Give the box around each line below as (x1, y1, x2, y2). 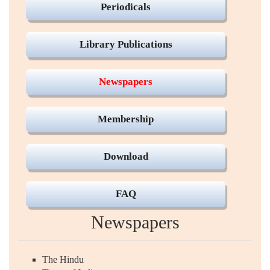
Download (103, 151, 148, 163)
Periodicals (101, 1, 151, 13)
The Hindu (42, 254, 84, 265)
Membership (98, 113, 154, 125)
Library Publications (79, 39, 172, 51)
